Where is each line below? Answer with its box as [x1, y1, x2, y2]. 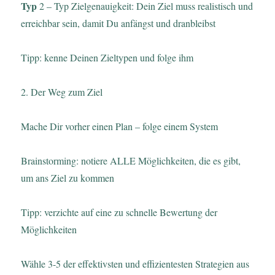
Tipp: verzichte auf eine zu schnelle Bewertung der [21, 205, 218, 219]
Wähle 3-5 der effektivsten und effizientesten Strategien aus [21, 257, 250, 270]
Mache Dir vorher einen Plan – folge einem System [21, 119, 219, 133]
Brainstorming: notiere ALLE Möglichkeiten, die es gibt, [21, 153, 241, 167]
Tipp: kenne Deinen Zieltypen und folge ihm [21, 50, 194, 64]
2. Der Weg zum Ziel [21, 85, 103, 98]
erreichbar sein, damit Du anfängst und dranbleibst [21, 16, 216, 29]
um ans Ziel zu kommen [21, 171, 115, 184]
